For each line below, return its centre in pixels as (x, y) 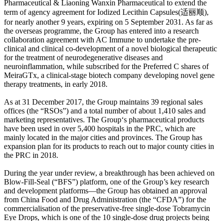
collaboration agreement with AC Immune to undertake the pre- (102, 40)
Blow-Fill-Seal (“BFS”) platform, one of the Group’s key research (107, 182)
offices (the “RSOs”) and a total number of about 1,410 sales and (105, 111)
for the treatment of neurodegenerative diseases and (83, 57)
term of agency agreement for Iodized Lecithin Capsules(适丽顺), (106, 12)
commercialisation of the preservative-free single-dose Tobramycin (107, 208)
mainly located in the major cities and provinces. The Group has (103, 137)
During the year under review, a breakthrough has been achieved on (109, 173)
